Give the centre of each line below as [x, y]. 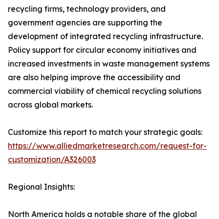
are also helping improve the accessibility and [94, 77]
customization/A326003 [52, 160]
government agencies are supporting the [85, 23]
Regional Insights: [41, 187]
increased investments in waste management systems [109, 64]
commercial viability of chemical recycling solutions [105, 91]
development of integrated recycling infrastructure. [105, 36]
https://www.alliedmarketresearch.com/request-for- [107, 146]
